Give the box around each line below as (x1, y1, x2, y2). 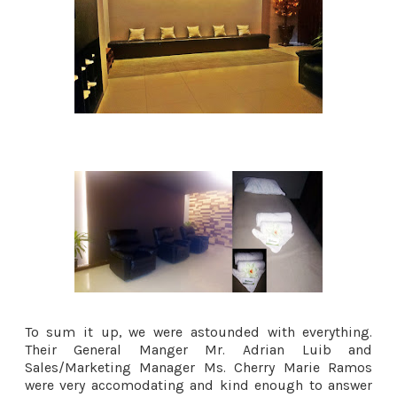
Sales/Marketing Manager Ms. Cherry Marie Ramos (24, 358, 373, 376)
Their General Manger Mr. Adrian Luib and (24, 340, 373, 358)
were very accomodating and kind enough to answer (24, 376, 373, 393)
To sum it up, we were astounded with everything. (24, 323, 373, 340)
